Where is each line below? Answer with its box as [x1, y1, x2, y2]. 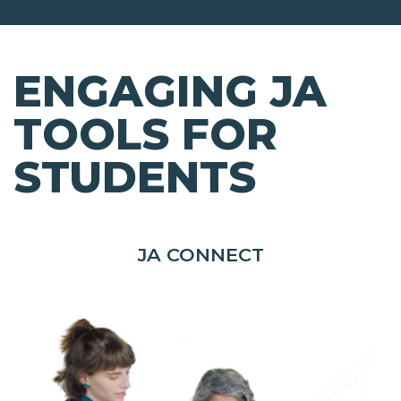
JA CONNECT [137, 243, 264, 267]
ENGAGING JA [13, 65, 327, 118]
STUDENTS [13, 151, 256, 204]
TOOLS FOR [13, 108, 277, 161]
